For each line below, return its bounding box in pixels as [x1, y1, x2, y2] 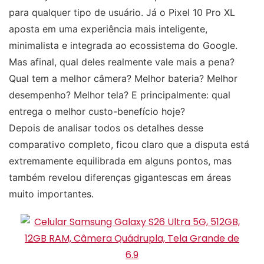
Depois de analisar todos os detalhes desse [9, 121, 203, 134]
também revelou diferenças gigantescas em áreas [9, 171, 231, 183]
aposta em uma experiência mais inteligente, [9, 22, 207, 35]
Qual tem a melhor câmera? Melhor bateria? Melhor [9, 72, 237, 84]
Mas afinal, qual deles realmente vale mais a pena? [9, 55, 235, 68]
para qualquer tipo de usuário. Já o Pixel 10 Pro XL [9, 6, 235, 18]
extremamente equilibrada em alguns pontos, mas [9, 154, 232, 167]
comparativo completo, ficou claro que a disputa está [9, 138, 249, 150]
